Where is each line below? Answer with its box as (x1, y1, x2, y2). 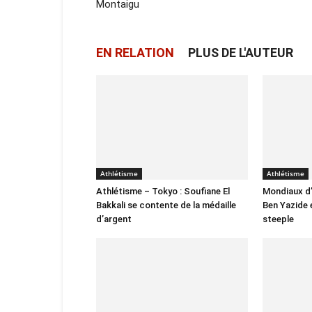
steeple (263, 214, 294, 224)
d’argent (96, 214, 132, 224)
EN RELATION (96, 45, 174, 60)
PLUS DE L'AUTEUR (188, 45, 293, 60)
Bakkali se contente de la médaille (96, 200, 236, 210)
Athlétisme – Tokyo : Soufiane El (96, 186, 230, 196)
